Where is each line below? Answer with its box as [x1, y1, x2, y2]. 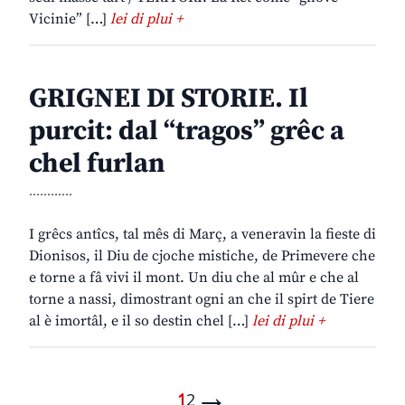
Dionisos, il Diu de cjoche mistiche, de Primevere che [29, 247, 375, 266]
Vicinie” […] [29, 10, 110, 29]
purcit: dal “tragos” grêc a [29, 114, 344, 149]
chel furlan [29, 146, 165, 182]
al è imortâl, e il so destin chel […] [29, 312, 252, 331]
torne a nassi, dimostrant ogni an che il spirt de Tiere [29, 290, 374, 309]
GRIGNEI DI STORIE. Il [29, 81, 308, 117]
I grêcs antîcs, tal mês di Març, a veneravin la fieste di [29, 225, 376, 244]
